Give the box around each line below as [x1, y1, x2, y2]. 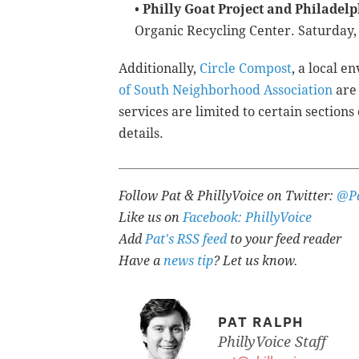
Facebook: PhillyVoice [183, 209, 312, 225]
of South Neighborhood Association [119, 82, 333, 98]
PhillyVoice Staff [218, 333, 326, 350]
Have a [119, 252, 163, 268]
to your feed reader [227, 231, 341, 247]
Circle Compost [200, 60, 292, 76]
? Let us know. [213, 252, 298, 268]
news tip [163, 252, 213, 268]
